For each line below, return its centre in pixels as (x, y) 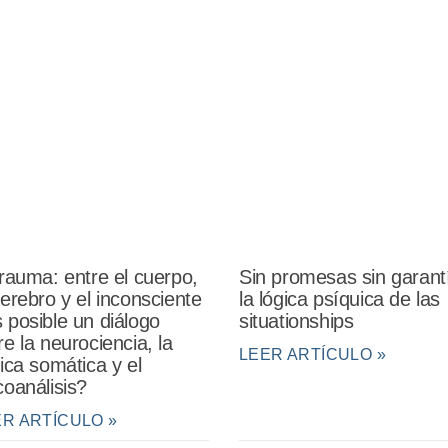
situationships (296, 321)
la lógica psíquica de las (339, 299)
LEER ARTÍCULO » (312, 355)
